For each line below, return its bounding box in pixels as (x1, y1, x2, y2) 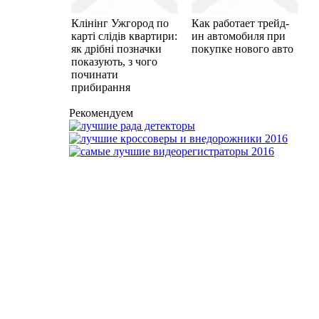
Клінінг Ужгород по (71, 16, 169, 29)
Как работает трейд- (192, 16, 289, 29)
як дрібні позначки (71, 42, 162, 55)
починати (71, 68, 118, 80)
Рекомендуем (69, 107, 133, 119)
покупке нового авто (192, 42, 293, 55)
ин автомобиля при (192, 29, 286, 42)
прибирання (71, 80, 130, 93)
